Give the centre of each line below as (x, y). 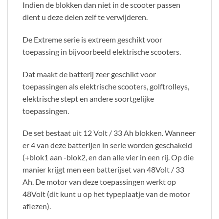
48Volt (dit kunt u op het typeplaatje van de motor (106, 194)
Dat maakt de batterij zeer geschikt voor (89, 74)
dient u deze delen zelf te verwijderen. (85, 17)
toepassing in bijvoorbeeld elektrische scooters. (102, 51)
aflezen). (37, 206)
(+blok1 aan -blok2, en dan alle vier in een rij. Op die (108, 157)
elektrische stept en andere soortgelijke (88, 98)
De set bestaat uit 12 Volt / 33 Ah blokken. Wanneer (109, 133)
